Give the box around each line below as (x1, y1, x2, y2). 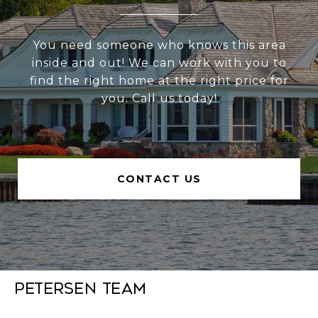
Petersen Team (14, 280, 147, 298)
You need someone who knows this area (32, 38, 286, 53)
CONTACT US (116, 172, 202, 186)
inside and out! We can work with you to (31, 56, 287, 70)
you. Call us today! (101, 92, 217, 106)
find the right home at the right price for (29, 74, 289, 88)
